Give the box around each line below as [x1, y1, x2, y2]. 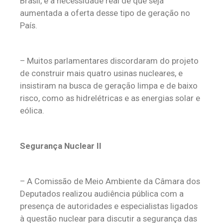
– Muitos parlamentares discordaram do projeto [20, 56, 199, 66]
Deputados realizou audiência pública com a [20, 189, 184, 199]
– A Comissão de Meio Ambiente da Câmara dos [20, 176, 200, 186]
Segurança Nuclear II [20, 141, 102, 151]
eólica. [20, 106, 44, 115]
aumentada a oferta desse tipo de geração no [20, 8, 190, 18]
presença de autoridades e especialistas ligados [20, 201, 198, 211]
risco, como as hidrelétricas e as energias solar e [20, 93, 200, 103]
